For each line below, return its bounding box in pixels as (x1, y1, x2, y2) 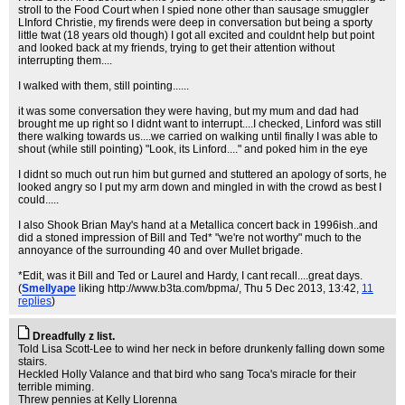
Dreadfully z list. (33, 330, 115, 343)
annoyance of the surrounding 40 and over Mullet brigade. (18, 244, 303, 257)
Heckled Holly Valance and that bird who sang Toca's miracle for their (18, 368, 356, 381)
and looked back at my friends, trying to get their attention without (18, 42, 334, 54)
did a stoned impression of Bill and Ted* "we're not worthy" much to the (18, 231, 362, 244)
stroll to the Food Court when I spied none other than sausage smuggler (18, 4, 369, 16)
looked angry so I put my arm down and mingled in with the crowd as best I (18, 181, 381, 193)
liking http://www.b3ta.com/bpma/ (79, 282, 239, 295)
